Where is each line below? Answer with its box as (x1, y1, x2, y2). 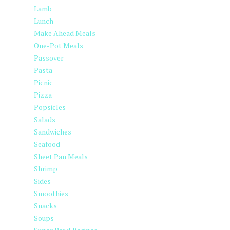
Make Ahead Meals (34, 28, 95, 38)
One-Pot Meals (34, 41, 83, 50)
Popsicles (34, 102, 66, 112)
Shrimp (34, 164, 57, 174)
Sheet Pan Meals (34, 151, 88, 161)
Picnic (34, 78, 53, 87)
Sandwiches (34, 127, 71, 137)
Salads (34, 114, 55, 124)
